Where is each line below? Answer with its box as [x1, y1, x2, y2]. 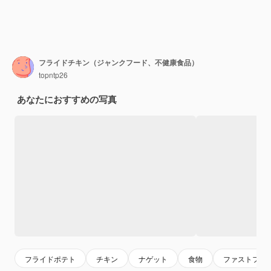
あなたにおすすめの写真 [17, 93, 117, 106]
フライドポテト [25, 253, 76, 264]
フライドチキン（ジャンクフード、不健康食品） [39, 56, 198, 68]
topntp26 [39, 69, 68, 80]
